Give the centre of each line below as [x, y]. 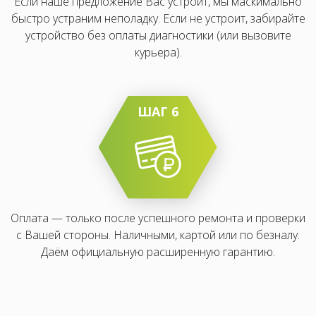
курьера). [158, 52]
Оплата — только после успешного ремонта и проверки [158, 218]
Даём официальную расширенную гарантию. [158, 252]
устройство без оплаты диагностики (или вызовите [158, 35]
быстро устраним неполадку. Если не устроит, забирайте [158, 18]
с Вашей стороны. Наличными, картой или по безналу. [158, 235]
